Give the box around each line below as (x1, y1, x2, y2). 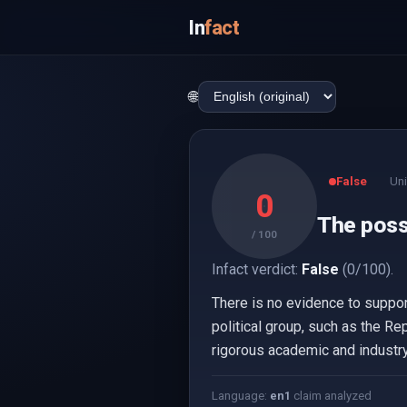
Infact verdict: (212, 261, 302, 278)
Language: (212, 389, 270, 402)
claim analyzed (291, 389, 372, 402)
